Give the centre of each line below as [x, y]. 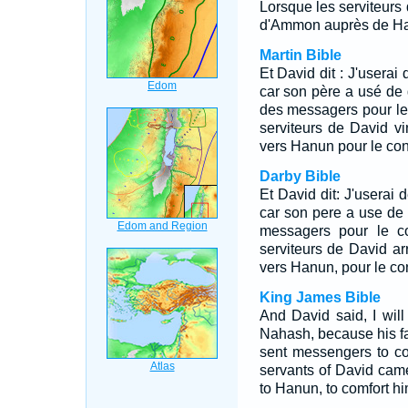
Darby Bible [300, 176]
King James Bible [320, 297]
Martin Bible [300, 55]
